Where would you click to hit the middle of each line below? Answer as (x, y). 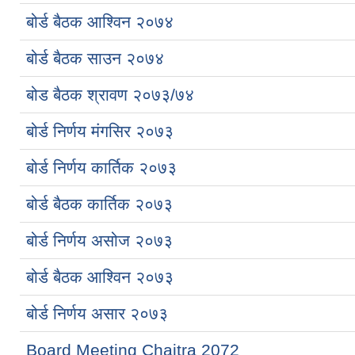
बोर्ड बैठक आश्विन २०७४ (100, 21)
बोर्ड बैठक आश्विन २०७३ (100, 277)
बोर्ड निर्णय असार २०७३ (97, 313)
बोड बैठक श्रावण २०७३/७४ (110, 94)
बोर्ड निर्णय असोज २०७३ (99, 240)
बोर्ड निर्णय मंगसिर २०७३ (100, 131)
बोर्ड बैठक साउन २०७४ (95, 58)
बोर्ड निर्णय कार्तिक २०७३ (101, 167)
